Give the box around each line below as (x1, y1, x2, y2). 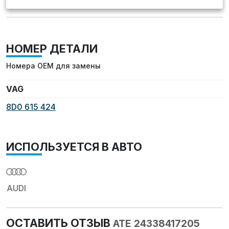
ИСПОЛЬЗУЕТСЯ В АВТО (6, 140, 142, 154)
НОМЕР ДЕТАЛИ (6, 42, 98, 56)
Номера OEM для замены (6, 61, 101, 71)
